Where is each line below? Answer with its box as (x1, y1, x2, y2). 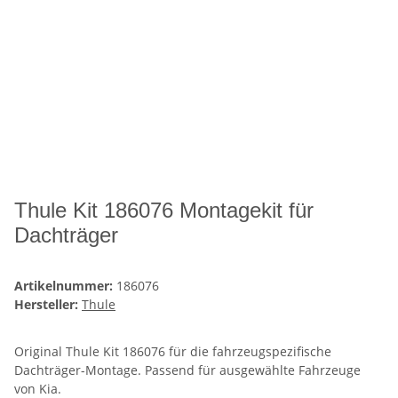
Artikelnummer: (14, 277, 116, 295)
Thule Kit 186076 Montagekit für (14, 198, 314, 223)
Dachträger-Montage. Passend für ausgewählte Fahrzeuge (14, 362, 361, 379)
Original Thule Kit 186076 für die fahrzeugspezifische (14, 343, 331, 361)
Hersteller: (14, 296, 78, 314)
